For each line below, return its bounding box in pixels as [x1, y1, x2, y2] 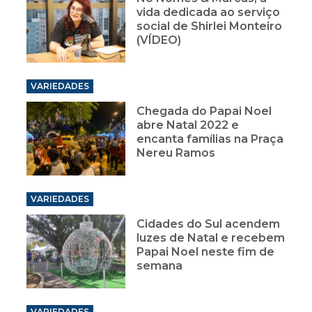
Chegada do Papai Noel [136, 104, 272, 118]
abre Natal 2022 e [136, 118, 240, 132]
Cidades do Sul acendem [136, 217, 281, 231]
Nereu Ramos [136, 146, 216, 159]
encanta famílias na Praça [136, 132, 284, 146]
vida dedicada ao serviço [136, 5, 281, 19]
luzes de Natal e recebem [136, 231, 286, 244]
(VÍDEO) [136, 33, 182, 47]
